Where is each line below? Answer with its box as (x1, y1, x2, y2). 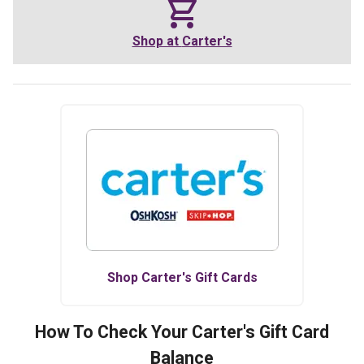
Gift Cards (191, 270, 258, 286)
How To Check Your (35, 322, 192, 343)
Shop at (132, 33, 182, 50)
